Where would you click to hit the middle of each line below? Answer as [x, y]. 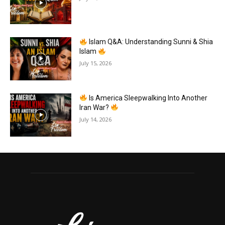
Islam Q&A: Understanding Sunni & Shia [150, 42]
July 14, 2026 [96, 120]
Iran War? [95, 108]
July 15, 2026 [96, 63]
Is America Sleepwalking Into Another [148, 98]
